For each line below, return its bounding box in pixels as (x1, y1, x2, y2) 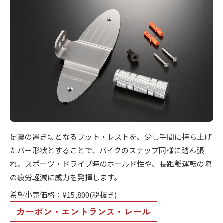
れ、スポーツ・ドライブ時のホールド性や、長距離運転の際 (10, 158, 212, 169)
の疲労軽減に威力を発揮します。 (10, 172, 121, 183)
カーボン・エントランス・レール (16, 205, 151, 218)
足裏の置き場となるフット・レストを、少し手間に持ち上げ (10, 131, 212, 142)
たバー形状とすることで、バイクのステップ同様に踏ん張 (10, 145, 204, 156)
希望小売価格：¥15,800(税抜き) (10, 189, 117, 200)
